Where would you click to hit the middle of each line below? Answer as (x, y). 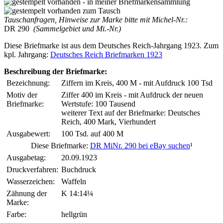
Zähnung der (27, 193)
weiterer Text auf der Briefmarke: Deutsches (131, 112)
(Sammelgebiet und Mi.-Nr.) (75, 28)
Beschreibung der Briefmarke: (56, 71)
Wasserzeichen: (31, 181)
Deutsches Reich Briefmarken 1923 (106, 54)
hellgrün (74, 214)
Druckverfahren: (32, 169)
